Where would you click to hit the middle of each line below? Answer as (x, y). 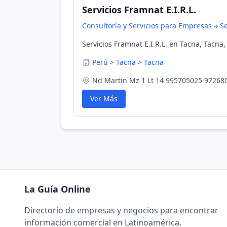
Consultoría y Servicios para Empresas (147, 26)
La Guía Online (58, 189)
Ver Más (104, 99)
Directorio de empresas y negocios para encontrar (121, 210)
